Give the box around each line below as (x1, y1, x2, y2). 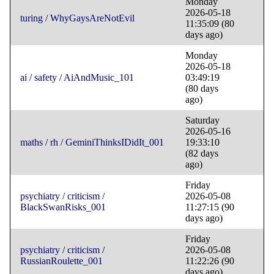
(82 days (185, 148, 218, 159)
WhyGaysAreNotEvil (50, 13, 135, 24)
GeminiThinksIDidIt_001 (65, 137, 164, 148)
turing (20, 13, 43, 24)
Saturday (185, 115, 220, 126)
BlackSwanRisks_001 (20, 202, 106, 213)
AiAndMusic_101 (64, 72, 134, 83)
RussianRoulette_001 (20, 256, 103, 267)
